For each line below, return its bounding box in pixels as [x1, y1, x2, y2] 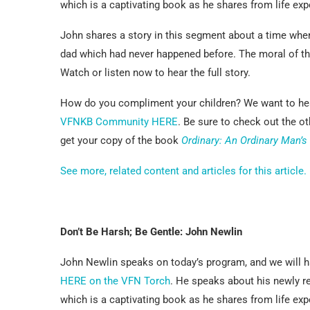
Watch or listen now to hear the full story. [60, 66, 250, 79]
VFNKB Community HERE [60, 115, 178, 128]
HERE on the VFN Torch [60, 274, 170, 287]
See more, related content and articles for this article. [60, 164, 307, 177]
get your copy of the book [60, 134, 181, 147]
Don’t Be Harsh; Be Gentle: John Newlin [60, 225, 242, 238]
